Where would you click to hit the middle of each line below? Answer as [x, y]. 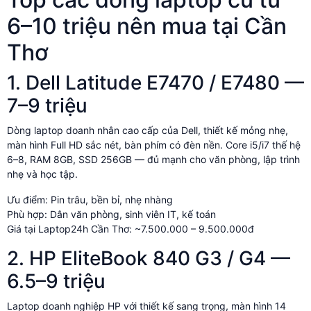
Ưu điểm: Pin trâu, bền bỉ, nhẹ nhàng [90, 199]
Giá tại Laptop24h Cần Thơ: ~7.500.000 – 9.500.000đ [131, 228]
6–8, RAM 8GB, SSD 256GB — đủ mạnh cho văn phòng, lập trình [153, 159]
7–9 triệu [47, 105]
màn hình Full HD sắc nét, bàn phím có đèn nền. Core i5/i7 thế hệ [154, 144]
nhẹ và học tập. [42, 174]
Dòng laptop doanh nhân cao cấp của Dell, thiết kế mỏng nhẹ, [148, 130]
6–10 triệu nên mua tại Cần [147, 26]
